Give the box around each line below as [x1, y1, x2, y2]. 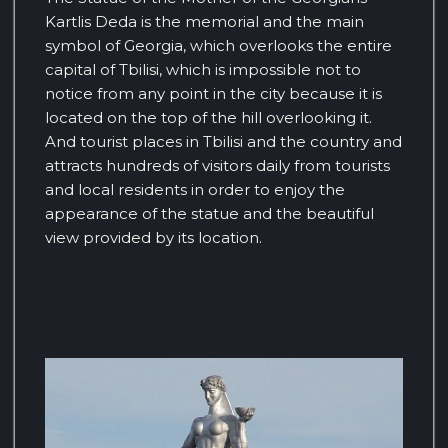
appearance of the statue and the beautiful [45, 203, 374, 223]
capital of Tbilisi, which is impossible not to [45, 59, 361, 79]
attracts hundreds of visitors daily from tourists [45, 155, 390, 175]
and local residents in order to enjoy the [45, 179, 345, 199]
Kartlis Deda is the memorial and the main [45, 11, 364, 31]
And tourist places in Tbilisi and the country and [45, 131, 402, 151]
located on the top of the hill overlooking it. [45, 107, 372, 127]
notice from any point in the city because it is [45, 83, 382, 103]
